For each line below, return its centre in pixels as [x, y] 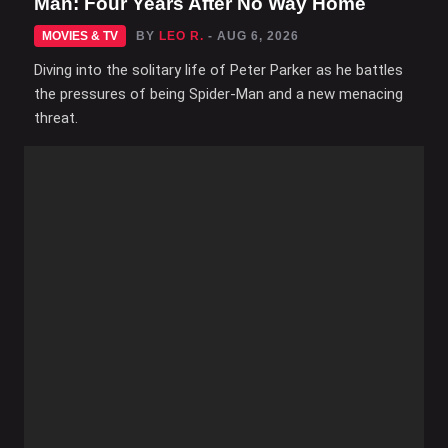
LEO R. [181, 35]
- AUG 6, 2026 [253, 35]
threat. [56, 117]
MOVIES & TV [80, 35]
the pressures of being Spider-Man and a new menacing [218, 93]
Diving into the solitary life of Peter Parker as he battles [218, 69]
